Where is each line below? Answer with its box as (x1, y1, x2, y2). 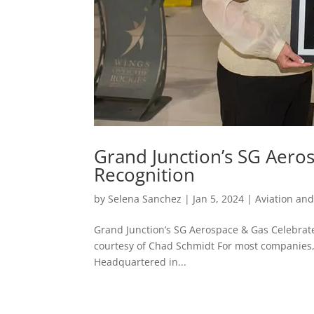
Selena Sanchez (108, 191, 182, 205)
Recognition (94, 161, 196, 187)
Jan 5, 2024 (193, 191, 245, 205)
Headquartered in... (94, 254, 187, 268)
